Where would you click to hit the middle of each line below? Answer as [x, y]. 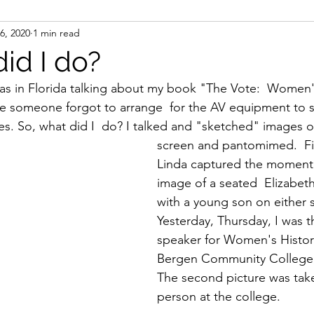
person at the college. [219, 296]
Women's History [98, 35]
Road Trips [125, 91]
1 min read [56, 33]
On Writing [205, 35]
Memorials [212, 91]
